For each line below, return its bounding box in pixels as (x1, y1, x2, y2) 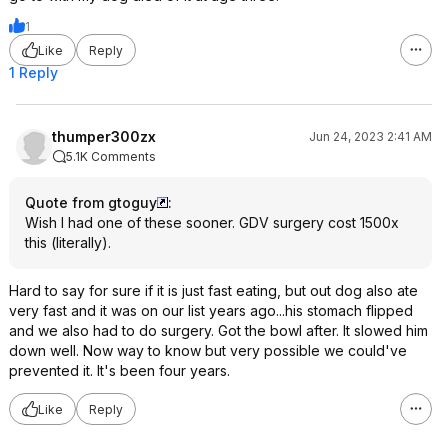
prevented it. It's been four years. (9, 362, 230, 379)
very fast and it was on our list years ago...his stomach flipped (9, 302, 413, 319)
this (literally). (25, 234, 111, 251)
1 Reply (9, 64, 58, 81)
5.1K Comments (66, 149, 156, 164)
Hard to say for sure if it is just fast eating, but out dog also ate (9, 282, 418, 299)
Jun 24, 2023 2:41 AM (309, 129, 432, 144)
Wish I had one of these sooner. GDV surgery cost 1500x (25, 214, 399, 231)
